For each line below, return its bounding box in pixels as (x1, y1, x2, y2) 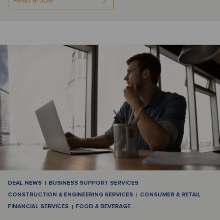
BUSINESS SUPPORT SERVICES (49, 179, 138, 187)
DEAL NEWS (8, 179, 42, 187)
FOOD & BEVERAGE (76, 203, 132, 211)
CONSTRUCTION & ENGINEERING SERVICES (8, 191, 133, 199)
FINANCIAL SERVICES (8, 203, 69, 211)
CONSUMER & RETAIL (140, 191, 201, 199)
